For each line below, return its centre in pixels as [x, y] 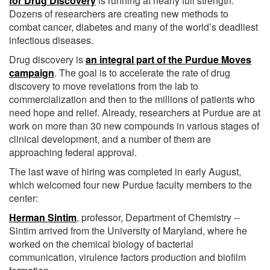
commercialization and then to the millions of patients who [132, 99]
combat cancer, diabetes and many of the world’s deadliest [133, 27]
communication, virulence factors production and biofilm [127, 257]
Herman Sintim [43, 217]
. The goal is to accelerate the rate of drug [142, 72]
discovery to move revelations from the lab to [104, 86]
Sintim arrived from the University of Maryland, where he [128, 230]
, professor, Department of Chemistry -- [158, 217]
